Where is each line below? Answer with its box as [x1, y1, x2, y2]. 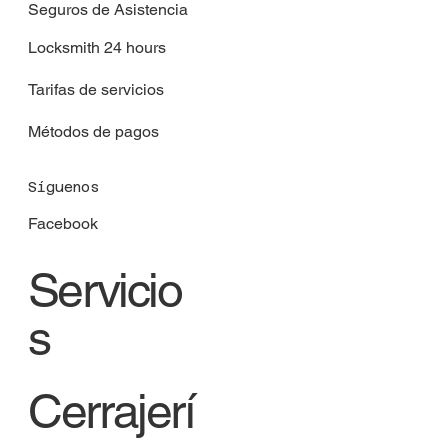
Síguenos [27, 179, 99, 196]
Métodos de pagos [27, 122, 159, 142]
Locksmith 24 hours [27, 38, 166, 58]
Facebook [27, 214, 98, 234]
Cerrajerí [28, 382, 194, 439]
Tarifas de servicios [27, 80, 164, 100]
